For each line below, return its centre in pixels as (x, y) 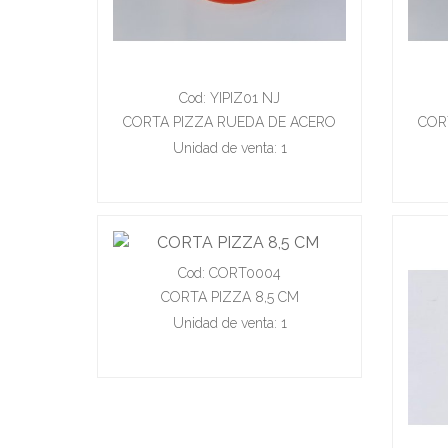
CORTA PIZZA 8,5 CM (229, 297)
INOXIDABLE (229, 145)
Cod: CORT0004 (229, 273)
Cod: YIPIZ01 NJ (229, 97)
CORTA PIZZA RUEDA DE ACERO (229, 121)
